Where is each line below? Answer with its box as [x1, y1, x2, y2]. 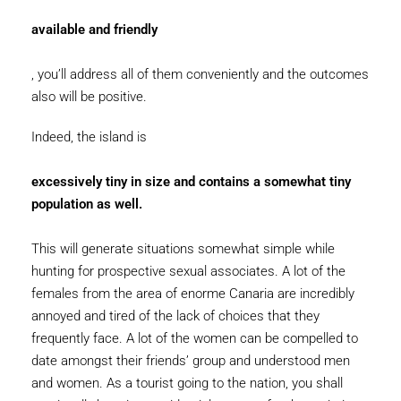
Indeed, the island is [31, 129, 147, 145]
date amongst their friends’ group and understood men [31, 353, 350, 369]
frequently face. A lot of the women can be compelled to [31, 330, 358, 346]
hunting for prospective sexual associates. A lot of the [31, 263, 346, 279]
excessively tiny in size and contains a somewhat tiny [31, 174, 351, 190]
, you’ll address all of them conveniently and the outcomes [31, 66, 369, 82]
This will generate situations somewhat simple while [31, 241, 335, 257]
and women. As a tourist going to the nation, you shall [31, 375, 343, 391]
